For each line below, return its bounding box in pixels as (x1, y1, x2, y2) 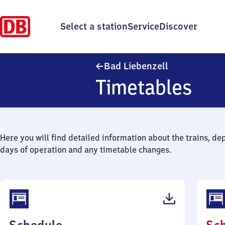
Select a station (60, 21, 128, 32)
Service (128, 21, 159, 32)
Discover (159, 21, 197, 32)
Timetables (95, 74, 192, 100)
